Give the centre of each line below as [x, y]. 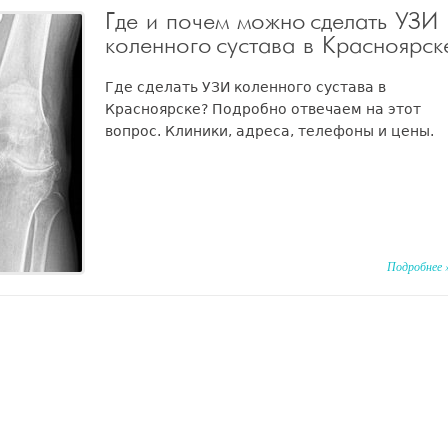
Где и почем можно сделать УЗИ [271, 22]
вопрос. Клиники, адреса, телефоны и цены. [269, 130]
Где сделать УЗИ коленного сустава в [245, 86]
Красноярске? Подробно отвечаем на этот [263, 108]
